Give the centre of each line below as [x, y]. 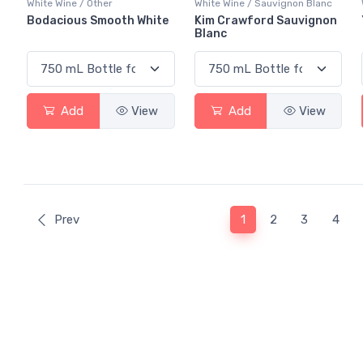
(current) [268, 219]
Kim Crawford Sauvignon [265, 20]
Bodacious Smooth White [98, 20]
